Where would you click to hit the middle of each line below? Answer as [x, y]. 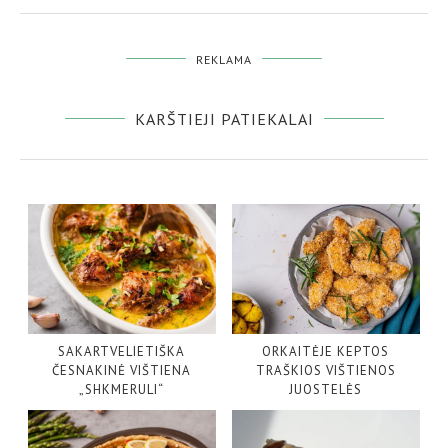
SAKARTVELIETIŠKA [122, 351]
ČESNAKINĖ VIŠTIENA [122, 370]
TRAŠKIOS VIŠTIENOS [325, 370]
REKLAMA [224, 59]
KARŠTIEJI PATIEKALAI [224, 118]
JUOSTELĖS [326, 389]
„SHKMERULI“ [122, 389]
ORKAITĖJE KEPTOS [326, 351]
